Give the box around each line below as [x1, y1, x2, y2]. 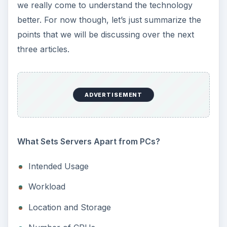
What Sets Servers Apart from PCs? [17, 136, 160, 146]
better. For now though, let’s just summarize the [17, 15, 201, 25]
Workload [28, 181, 65, 192]
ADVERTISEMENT [84, 91, 143, 99]
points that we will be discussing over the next [17, 29, 194, 40]
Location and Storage [28, 202, 111, 212]
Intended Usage [28, 161, 89, 171]
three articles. [17, 44, 69, 55]
